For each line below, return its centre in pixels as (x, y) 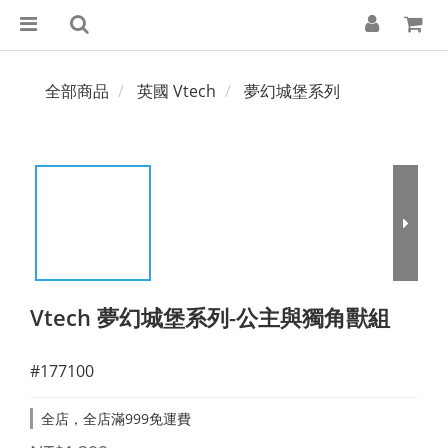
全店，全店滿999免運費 (116, 418)
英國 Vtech (176, 91)
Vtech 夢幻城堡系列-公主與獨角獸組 (210, 317)
